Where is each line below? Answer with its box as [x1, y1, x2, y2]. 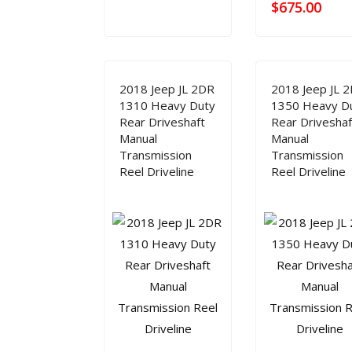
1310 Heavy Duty [119, 97, 215, 113]
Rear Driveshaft [119, 114, 205, 130]
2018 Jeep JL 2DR [119, 81, 214, 97]
